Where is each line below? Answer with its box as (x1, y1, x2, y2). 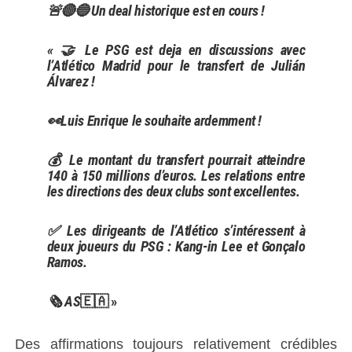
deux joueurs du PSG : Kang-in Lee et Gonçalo (46, 238, 306, 255)
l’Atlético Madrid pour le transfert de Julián (46, 57, 306, 75)
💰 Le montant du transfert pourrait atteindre (46, 152, 306, 169)
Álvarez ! (46, 73, 95, 90)
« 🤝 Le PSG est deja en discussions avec (46, 42, 306, 59)
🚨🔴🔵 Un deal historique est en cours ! (46, 2, 266, 20)
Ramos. (46, 254, 87, 271)
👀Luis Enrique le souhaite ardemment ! (46, 112, 262, 130)
